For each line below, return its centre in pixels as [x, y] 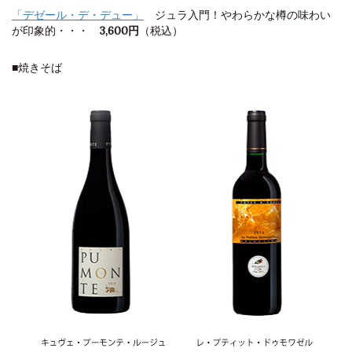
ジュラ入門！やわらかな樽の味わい [243, 15]
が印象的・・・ [56, 30]
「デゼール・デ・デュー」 [78, 15]
